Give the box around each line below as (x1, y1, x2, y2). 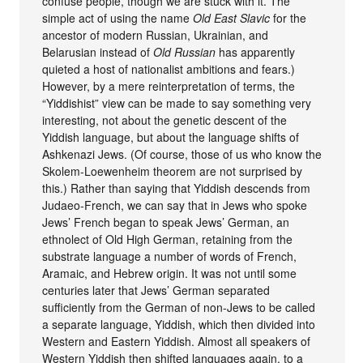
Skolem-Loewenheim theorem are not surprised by (42, 163, 303, 180)
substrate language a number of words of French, (42, 248, 297, 265)
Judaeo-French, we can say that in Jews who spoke (42, 197, 308, 214)
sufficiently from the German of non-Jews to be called (42, 299, 316, 316)
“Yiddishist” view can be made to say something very (42, 95, 312, 112)
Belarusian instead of (42, 44, 154, 61)
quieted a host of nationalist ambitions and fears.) (42, 61, 296, 78)
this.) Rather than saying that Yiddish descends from (42, 180, 311, 197)
